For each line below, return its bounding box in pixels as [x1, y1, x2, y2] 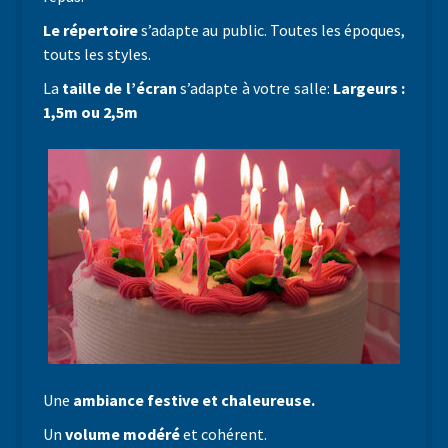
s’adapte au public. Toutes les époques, [137, 20, 406, 40]
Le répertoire [42, 20, 138, 40]
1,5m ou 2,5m [42, 102, 138, 122]
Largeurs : [333, 78, 406, 98]
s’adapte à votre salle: [176, 78, 334, 98]
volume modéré [64, 424, 180, 444]
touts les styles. [42, 44, 151, 64]
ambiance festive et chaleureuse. [72, 390, 315, 410]
